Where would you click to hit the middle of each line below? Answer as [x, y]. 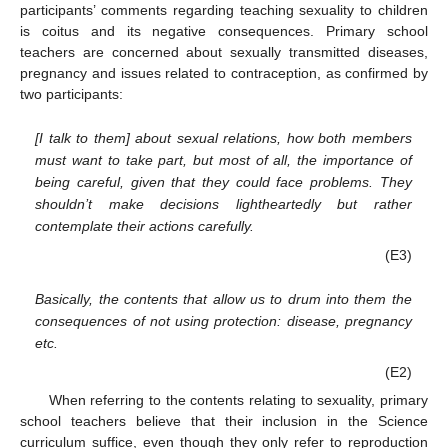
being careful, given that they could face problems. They [223, 182]
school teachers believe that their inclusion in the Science [224, 421]
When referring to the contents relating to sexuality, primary [238, 400]
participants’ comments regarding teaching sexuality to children [224, 10]
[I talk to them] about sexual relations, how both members [223, 138]
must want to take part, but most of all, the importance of [223, 160]
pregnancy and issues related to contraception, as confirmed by [224, 73]
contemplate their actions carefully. [145, 226]
